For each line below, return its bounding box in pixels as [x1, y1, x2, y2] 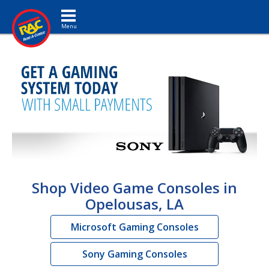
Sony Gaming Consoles [82, 247, 187, 261]
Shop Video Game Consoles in [32, 177, 237, 198]
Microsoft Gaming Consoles [70, 220, 199, 234]
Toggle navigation [68, 3, 108, 14]
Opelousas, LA [85, 193, 184, 214]
